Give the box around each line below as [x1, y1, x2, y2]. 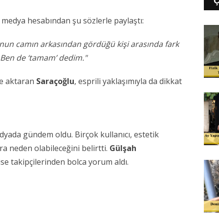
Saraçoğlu [36, 76, 74, 87]
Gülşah [109, 143, 136, 154]
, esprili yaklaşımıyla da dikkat [74, 76, 182, 87]
